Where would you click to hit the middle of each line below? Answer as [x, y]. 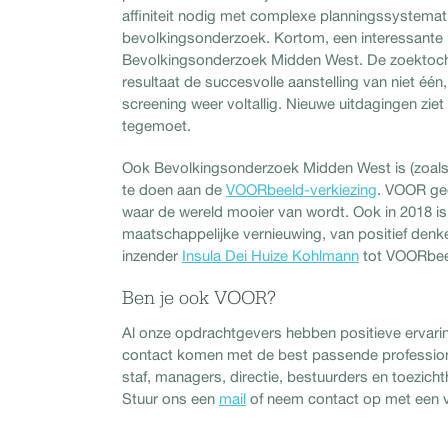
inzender [152, 255]
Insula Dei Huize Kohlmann [270, 255]
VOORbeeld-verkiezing [301, 189]
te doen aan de [174, 189]
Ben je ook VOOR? [199, 298]
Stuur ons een [170, 398]
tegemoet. [156, 125]
